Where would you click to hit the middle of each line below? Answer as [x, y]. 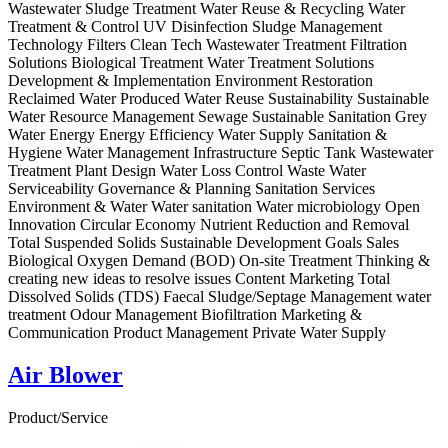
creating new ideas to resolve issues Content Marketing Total [199, 279]
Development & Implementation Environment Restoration [190, 81]
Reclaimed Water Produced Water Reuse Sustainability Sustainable [218, 99]
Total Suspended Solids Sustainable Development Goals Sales [203, 243]
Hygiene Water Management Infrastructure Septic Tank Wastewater [220, 153]
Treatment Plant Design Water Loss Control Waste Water [187, 171]
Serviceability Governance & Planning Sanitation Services [191, 189]
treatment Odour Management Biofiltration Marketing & [185, 315]
